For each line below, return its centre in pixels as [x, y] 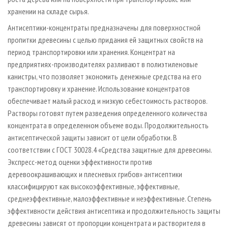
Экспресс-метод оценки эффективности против [80, 162]
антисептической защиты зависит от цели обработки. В [92, 138]
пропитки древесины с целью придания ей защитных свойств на [105, 40]
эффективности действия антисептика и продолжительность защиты [114, 211]
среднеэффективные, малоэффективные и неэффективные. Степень [110, 199]
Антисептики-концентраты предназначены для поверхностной [104, 28]
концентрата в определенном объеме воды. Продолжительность [108, 125]
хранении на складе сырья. [48, 11]
